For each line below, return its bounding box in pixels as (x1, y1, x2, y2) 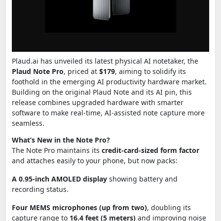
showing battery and (107, 174, 178, 184)
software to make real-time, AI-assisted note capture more (12, 108, 205, 117)
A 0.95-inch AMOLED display (12, 174, 107, 184)
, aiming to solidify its (115, 66, 186, 76)
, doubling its (147, 202, 191, 212)
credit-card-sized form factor (102, 145, 199, 155)
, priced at (64, 66, 99, 76)
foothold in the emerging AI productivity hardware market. (12, 76, 207, 86)
